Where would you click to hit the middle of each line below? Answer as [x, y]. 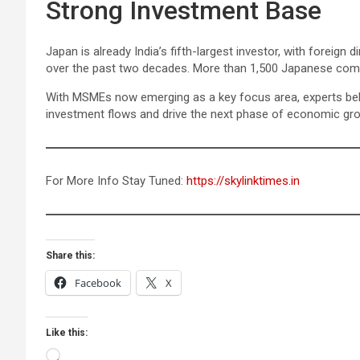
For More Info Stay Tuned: [116, 180]
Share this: [70, 255]
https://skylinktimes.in [243, 180]
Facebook [98, 282]
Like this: [67, 332]
